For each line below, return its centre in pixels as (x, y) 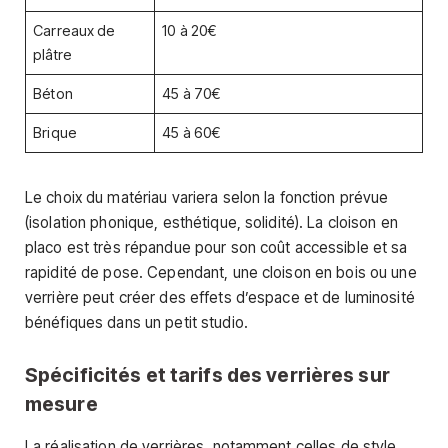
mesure (61, 403)
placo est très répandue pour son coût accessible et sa (216, 247)
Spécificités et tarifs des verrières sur (207, 374)
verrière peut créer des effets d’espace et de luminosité (220, 297)
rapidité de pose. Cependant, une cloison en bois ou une (221, 272)
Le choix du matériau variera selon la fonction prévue (207, 197)
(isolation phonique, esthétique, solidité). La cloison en (211, 222)
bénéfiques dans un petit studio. (136, 322)
